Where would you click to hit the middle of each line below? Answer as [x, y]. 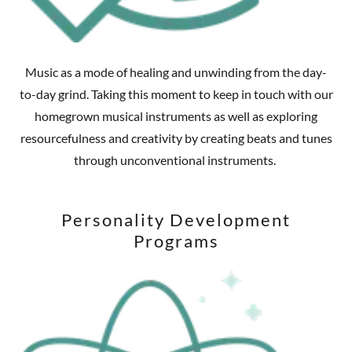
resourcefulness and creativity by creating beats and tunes [176, 138]
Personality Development [176, 220]
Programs [176, 241]
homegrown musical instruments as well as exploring [176, 116]
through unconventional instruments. [176, 160]
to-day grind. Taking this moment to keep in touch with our [176, 94]
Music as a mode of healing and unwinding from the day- [176, 72]
